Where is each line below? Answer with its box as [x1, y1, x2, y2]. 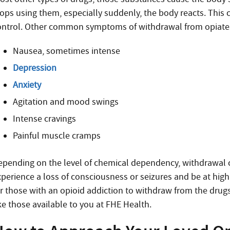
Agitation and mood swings [13, 96, 119, 108]
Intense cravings [13, 113, 76, 125]
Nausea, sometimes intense [13, 45, 121, 57]
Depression [13, 62, 57, 74]
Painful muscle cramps [13, 130, 101, 142]
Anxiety [13, 79, 42, 91]
